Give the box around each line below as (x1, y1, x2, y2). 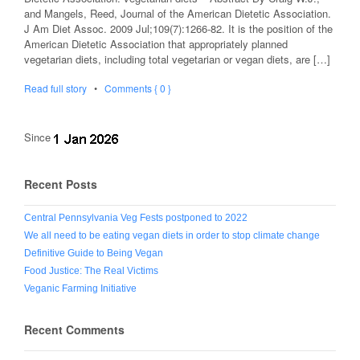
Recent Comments (24, 321, 125, 338)
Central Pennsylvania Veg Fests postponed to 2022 (24, 212, 247, 224)
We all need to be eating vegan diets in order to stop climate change (24, 230, 320, 242)
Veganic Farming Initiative (24, 283, 137, 295)
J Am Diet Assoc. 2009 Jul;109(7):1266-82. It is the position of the (24, 20, 333, 36)
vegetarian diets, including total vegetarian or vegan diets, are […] (24, 51, 330, 67)
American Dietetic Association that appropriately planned (24, 35, 288, 51)
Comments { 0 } (104, 80, 171, 95)
